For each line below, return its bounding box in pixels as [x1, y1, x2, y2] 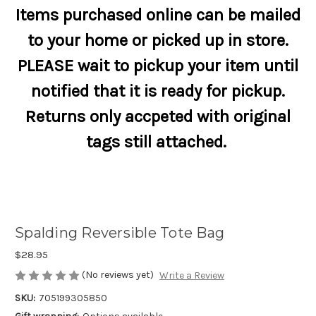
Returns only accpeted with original [25, 107, 291, 126]
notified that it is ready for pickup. [31, 81, 285, 101]
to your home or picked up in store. [28, 30, 288, 50]
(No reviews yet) [82, 269, 154, 281]
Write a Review [159, 269, 224, 282]
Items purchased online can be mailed [16, 5, 300, 25]
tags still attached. [85, 132, 231, 152]
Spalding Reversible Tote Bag [15, 224, 224, 242]
